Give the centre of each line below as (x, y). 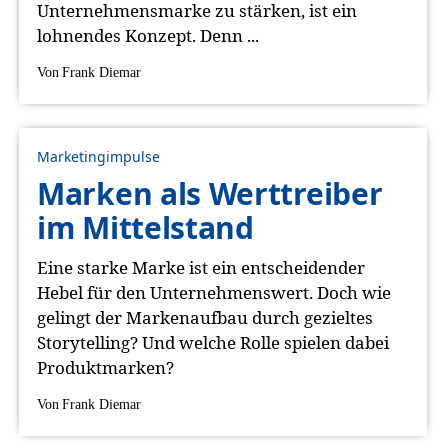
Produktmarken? (105, 367)
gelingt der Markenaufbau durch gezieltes (205, 317)
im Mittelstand (145, 227)
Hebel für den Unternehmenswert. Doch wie (214, 292)
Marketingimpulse (98, 156)
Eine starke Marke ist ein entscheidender (201, 267)
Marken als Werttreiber (210, 193)
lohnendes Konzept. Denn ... (148, 35)
